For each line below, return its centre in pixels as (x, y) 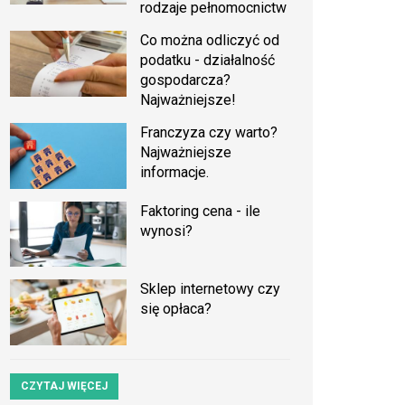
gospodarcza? (186, 80)
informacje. (175, 172)
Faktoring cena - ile (201, 211)
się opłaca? (176, 309)
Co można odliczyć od (210, 40)
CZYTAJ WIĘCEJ (64, 386)
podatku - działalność (208, 60)
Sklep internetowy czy (211, 289)
